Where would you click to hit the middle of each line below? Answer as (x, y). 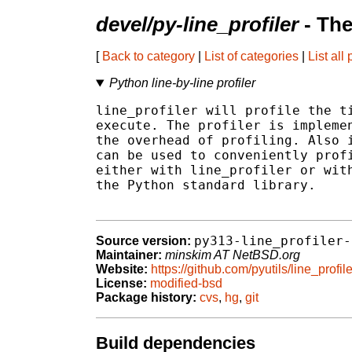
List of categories (251, 57)
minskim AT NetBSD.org (233, 255)
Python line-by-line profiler (182, 83)
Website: (122, 269)
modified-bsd (186, 284)
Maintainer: (129, 255)
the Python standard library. (206, 185)
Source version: (143, 241)
